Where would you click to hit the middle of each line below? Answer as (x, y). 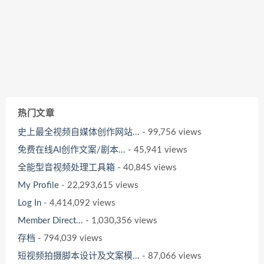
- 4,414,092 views (78, 203)
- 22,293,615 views (99, 185)
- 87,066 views (171, 256)
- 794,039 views (69, 238)
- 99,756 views (171, 132)
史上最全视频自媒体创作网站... (79, 132)
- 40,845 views (146, 167)
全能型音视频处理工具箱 (66, 167)
